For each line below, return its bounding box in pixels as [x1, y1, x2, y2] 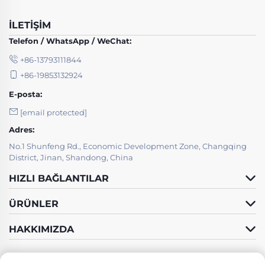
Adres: [9, 124, 34, 134]
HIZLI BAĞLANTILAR [9, 172, 109, 184]
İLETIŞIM [9, 19, 51, 31]
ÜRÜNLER [9, 198, 59, 209]
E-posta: [9, 89, 42, 99]
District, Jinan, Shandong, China [9, 152, 133, 162]
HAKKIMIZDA [9, 223, 74, 235]
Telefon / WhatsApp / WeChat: [9, 35, 131, 46]
